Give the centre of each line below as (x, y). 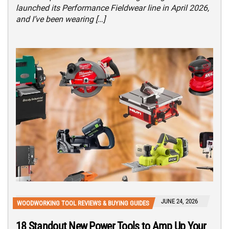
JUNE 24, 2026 (179, 201)
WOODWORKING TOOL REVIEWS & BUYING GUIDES (83, 203)
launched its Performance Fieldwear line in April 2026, (112, 8)
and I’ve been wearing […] (61, 19)
